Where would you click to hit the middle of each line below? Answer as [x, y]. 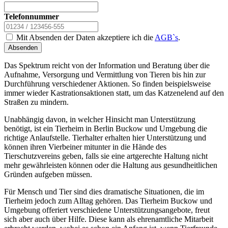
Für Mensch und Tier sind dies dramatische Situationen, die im [104, 191]
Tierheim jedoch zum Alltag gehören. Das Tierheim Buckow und [108, 201]
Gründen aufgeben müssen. [48, 174]
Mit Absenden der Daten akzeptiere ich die [84, 37]
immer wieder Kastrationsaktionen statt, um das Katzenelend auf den [114, 93]
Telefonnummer [32, 16]
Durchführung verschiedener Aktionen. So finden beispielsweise [107, 83]
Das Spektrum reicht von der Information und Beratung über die [107, 65]
